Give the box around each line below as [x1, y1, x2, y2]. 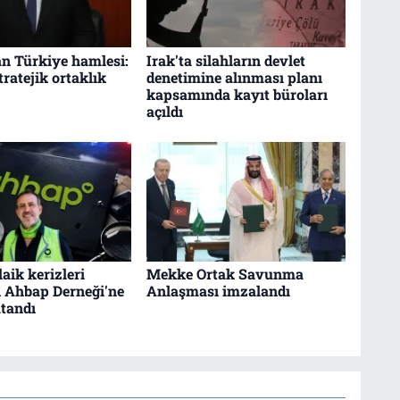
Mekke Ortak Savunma [146, 264, 304, 284]
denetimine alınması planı [146, 67, 322, 87]
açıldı [146, 101, 183, 121]
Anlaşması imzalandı [146, 281, 290, 301]
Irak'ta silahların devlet [146, 50, 305, 70]
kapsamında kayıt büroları [146, 84, 328, 104]
